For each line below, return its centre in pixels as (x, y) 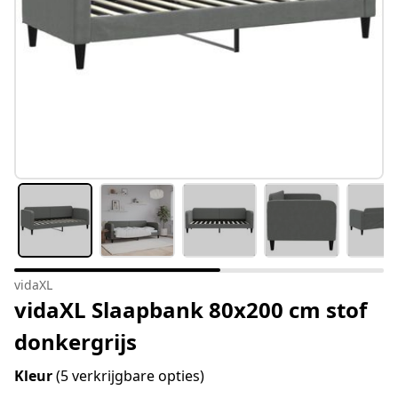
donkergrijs (76, 342)
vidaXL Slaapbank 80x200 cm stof (191, 310)
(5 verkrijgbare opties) (130, 376)
